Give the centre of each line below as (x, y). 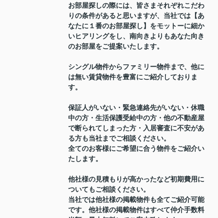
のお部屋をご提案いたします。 (116, 47)
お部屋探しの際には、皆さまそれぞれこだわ (136, 6)
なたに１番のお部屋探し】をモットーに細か (136, 26)
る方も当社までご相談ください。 (119, 139)
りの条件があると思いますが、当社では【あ (136, 16)
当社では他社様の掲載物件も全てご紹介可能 (136, 200)
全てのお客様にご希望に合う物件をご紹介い (136, 149)
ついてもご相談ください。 (109, 190)
